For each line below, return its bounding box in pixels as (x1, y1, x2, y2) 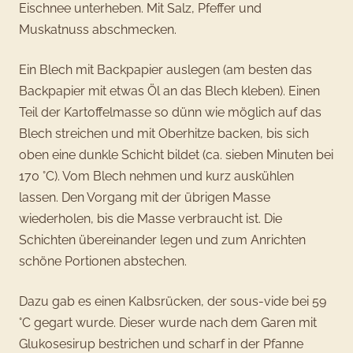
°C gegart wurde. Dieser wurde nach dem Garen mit (19, 315, 317, 331)
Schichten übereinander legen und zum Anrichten (19, 232, 306, 248)
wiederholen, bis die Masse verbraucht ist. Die (19, 211, 282, 227)
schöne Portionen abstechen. (19, 254, 187, 269)
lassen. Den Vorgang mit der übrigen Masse (19, 190, 270, 206)
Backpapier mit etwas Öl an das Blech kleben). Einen (19, 84, 320, 99)
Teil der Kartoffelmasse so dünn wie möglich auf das (19, 105, 321, 121)
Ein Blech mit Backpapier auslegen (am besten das (19, 62, 312, 78)
